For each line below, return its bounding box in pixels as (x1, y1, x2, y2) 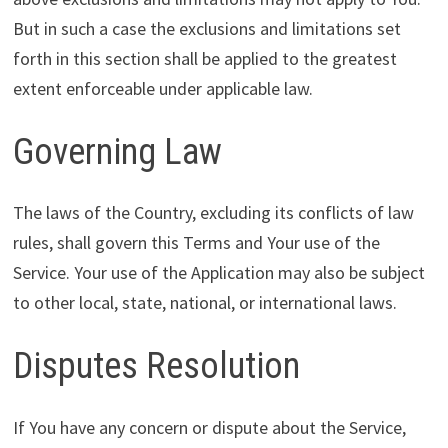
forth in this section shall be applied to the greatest (12, 47, 397, 71)
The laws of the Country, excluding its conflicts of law (12, 201, 414, 225)
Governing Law (12, 131, 222, 174)
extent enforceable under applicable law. (12, 77, 313, 101)
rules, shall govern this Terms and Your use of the (12, 231, 380, 255)
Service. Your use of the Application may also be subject (12, 261, 425, 285)
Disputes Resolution (12, 345, 300, 388)
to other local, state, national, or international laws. (12, 291, 397, 315)
